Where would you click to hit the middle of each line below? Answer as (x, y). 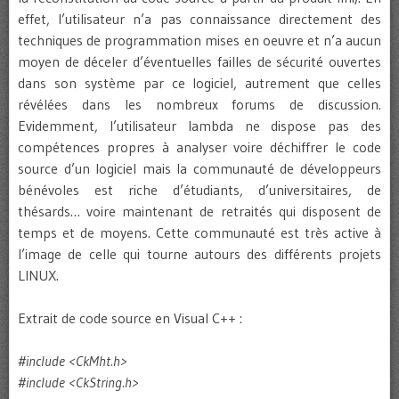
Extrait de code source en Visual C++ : (130, 318)
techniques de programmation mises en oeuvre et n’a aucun (199, 41)
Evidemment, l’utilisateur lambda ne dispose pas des (199, 126)
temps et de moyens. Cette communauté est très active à (199, 233)
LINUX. (38, 276)
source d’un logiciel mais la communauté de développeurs (199, 169)
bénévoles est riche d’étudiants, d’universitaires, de (199, 190)
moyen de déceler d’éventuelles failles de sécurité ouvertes (199, 62)
